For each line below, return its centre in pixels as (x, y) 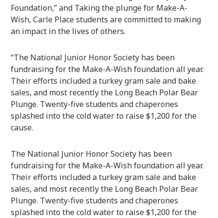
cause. (22, 127)
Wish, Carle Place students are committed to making (106, 19)
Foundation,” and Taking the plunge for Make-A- (99, 8)
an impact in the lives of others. (68, 31)
